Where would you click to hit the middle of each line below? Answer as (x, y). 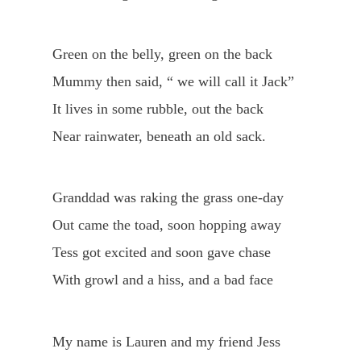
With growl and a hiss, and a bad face (162, 280)
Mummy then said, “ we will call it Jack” (173, 82)
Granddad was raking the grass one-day (168, 198)
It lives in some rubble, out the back (158, 109)
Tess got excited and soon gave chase (161, 253)
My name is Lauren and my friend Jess (166, 341)
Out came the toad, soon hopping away (166, 225)
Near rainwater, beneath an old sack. (159, 137)
